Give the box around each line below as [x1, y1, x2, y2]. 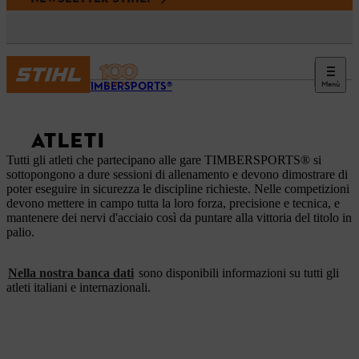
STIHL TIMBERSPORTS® [51, 79, 172, 95]
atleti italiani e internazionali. [6, 280, 151, 294]
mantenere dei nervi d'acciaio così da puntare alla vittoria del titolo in [6, 211, 352, 224]
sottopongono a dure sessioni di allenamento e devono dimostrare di [6, 167, 348, 181]
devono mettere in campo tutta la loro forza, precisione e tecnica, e [6, 196, 340, 210]
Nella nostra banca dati [8, 266, 134, 280]
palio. [6, 225, 34, 239]
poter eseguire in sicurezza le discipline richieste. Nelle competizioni [6, 182, 349, 196]
